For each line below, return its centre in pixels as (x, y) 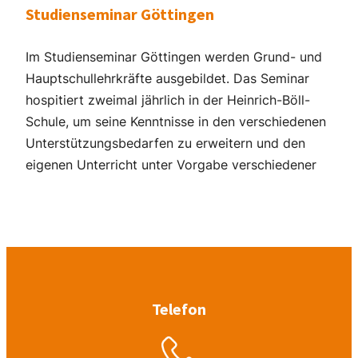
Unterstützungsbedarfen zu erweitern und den (165, 143)
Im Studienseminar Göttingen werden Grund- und (174, 57)
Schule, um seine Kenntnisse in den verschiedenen (176, 122)
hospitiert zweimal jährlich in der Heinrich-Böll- (168, 100)
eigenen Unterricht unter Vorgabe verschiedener (171, 165)
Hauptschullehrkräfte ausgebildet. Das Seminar (167, 79)
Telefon (179, 308)
